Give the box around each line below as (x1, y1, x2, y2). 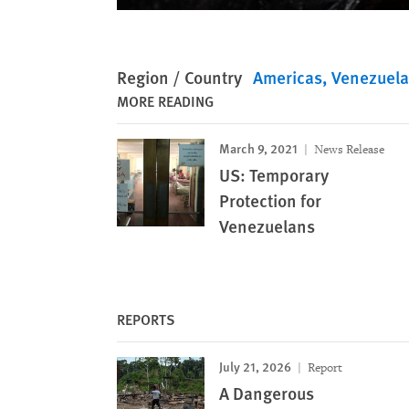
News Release (311, 142, 384, 158)
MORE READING (117, 90, 214, 112)
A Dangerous (219, 381, 314, 406)
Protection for (219, 188, 321, 214)
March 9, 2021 (219, 139, 298, 158)
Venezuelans (219, 214, 315, 239)
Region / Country (117, 65, 242, 90)
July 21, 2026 (219, 357, 291, 376)
